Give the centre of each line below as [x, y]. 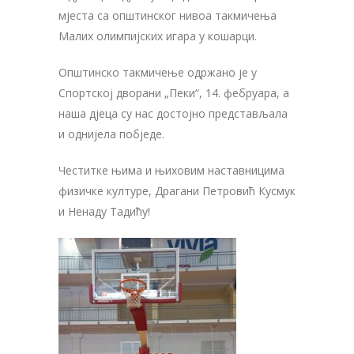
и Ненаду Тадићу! [104, 211]
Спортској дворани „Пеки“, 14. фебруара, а [174, 92]
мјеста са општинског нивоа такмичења [168, 15]
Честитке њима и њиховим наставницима [171, 170]
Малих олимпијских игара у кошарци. [158, 36]
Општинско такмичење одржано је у [158, 72]
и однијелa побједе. [111, 134]
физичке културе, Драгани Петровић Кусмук [177, 190]
